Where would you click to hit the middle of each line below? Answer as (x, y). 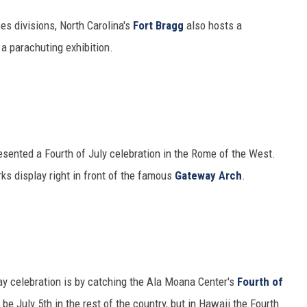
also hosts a (213, 26)
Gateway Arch (208, 176)
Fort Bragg (158, 26)
